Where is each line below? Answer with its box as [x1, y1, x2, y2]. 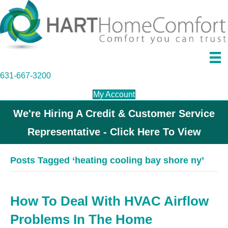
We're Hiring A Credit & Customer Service [13, 108, 215, 120]
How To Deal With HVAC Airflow [10, 193, 209, 209]
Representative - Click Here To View [27, 126, 201, 138]
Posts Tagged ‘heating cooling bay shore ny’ [10, 155, 204, 166]
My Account [93, 90, 135, 99]
